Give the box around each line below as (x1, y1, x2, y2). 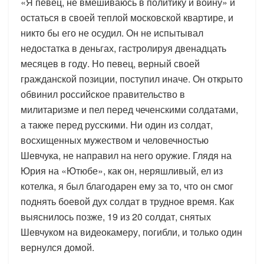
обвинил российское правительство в (21, 87, 185, 101)
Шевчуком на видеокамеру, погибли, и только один (21, 225, 242, 239)
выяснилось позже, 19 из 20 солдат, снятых (21, 209, 211, 223)
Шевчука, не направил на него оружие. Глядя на (21, 148, 232, 162)
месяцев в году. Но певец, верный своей (21, 56, 200, 70)
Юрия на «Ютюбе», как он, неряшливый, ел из (21, 163, 223, 177)
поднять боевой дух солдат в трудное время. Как (21, 194, 234, 208)
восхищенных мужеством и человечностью (21, 133, 209, 147)
